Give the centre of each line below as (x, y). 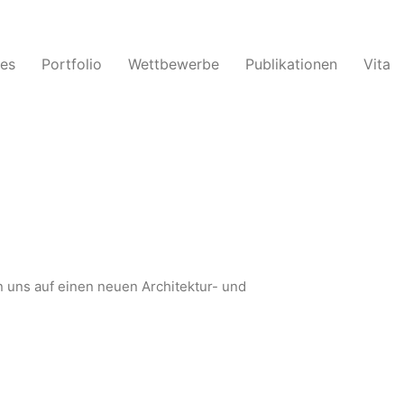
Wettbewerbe (174, 64)
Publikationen (291, 64)
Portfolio (72, 64)
